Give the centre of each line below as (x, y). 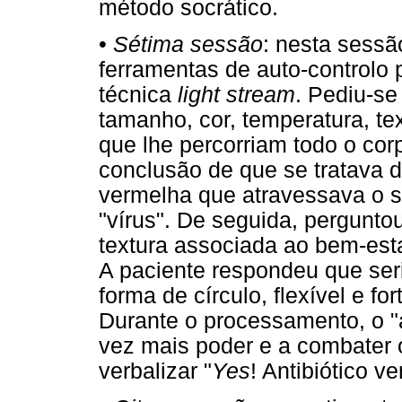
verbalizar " (155, 371)
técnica (138, 95)
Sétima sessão (188, 45)
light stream (236, 95)
